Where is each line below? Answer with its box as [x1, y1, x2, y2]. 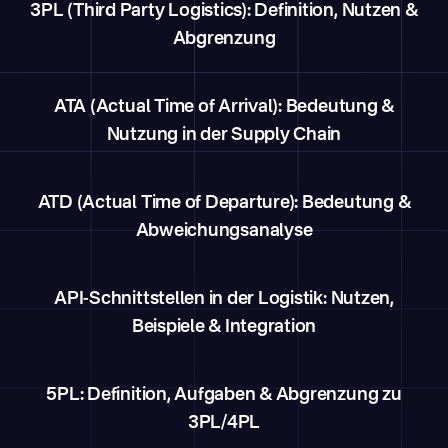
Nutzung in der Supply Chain [106, 126, 342, 144]
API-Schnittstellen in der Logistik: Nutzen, [54, 290, 394, 308]
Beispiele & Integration [131, 318, 317, 336]
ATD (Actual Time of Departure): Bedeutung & [37, 194, 411, 212]
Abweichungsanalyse [135, 222, 313, 240]
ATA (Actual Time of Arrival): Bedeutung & [53, 98, 395, 116]
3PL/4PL [187, 414, 261, 432]
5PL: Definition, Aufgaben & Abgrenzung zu [46, 386, 402, 404]
